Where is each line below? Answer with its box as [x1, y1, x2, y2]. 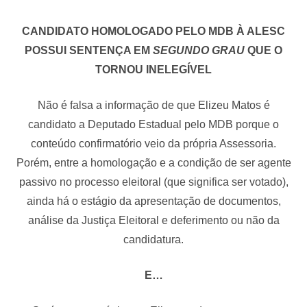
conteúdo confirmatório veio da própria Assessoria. [31, 137, 276, 149]
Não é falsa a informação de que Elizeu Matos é [37, 99, 270, 111]
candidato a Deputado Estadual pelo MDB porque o [28, 118, 279, 130]
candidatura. [123, 233, 184, 245]
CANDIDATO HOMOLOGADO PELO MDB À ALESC [22, 25, 285, 37]
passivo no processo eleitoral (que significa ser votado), [19, 175, 288, 188]
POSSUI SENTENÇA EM [25, 44, 153, 56]
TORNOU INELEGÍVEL [95, 63, 212, 75]
